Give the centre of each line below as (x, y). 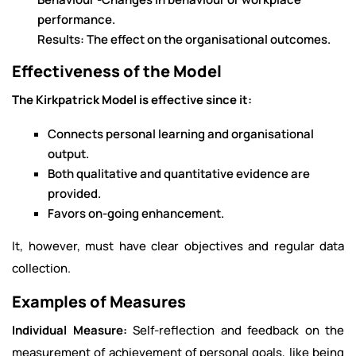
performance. (76, 19)
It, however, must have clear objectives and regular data (178, 246)
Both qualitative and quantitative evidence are (179, 174)
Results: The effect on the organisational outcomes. (184, 39)
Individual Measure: (70, 330)
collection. (41, 268)
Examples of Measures (99, 302)
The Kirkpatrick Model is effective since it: (132, 100)
